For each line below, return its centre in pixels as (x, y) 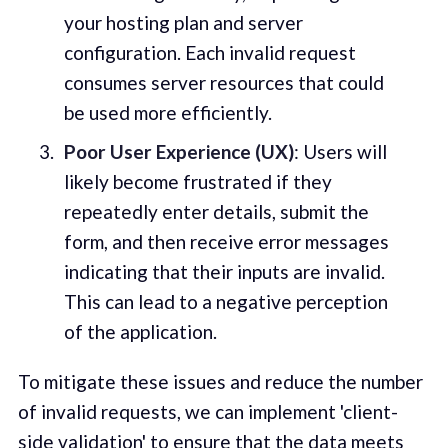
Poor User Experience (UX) (178, 152)
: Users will (340, 152)
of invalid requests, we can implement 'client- (207, 411)
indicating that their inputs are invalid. (224, 272)
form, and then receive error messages (226, 242)
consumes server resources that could (223, 82)
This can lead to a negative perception (225, 302)
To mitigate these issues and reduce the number (220, 381)
